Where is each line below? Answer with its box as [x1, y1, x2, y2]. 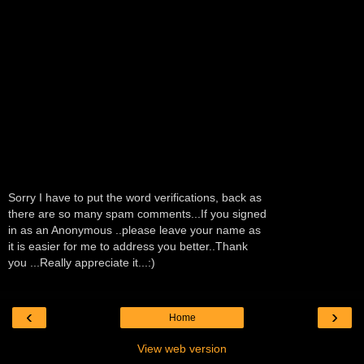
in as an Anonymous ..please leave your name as [8, 223, 261, 237]
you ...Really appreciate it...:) [8, 256, 155, 270]
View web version [137, 341, 227, 355]
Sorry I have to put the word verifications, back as [8, 191, 262, 205]
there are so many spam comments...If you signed [8, 207, 266, 221]
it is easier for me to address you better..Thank [8, 240, 248, 253]
